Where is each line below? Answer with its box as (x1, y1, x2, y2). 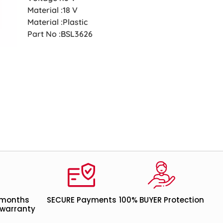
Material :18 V (27, 4, 78, 15)
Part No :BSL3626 (27, 28, 93, 39)
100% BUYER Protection (118, 195, 204, 205)
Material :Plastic (27, 16, 88, 27)
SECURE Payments (46, 195, 116, 205)
